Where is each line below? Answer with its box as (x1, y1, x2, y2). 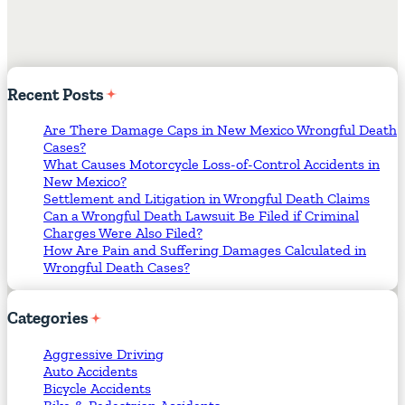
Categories (7, 307, 89, 329)
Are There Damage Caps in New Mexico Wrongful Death (43, 121, 397, 139)
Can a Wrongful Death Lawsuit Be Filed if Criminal (43, 207, 359, 225)
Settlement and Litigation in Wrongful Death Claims (43, 190, 370, 208)
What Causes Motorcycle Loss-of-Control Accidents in (43, 155, 380, 174)
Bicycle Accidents (43, 379, 151, 397)
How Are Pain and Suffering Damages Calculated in (43, 241, 366, 259)
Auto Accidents (43, 362, 137, 380)
